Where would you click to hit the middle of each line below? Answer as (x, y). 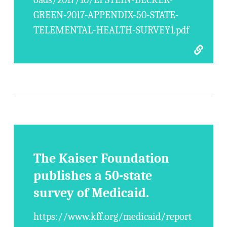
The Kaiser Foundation (102, 159)
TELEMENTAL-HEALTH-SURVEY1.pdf (111, 30)
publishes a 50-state (93, 176)
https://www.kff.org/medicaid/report (113, 217)
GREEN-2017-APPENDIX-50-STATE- (106, 15)
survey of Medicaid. (91, 193)
